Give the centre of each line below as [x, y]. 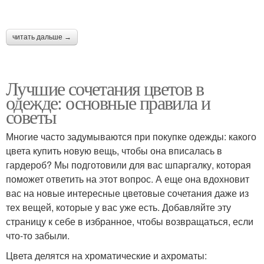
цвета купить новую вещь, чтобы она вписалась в [114, 150]
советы [31, 116]
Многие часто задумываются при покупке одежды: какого [131, 136]
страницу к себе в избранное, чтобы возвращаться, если [130, 221]
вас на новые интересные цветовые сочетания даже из [127, 193]
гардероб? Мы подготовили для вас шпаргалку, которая [128, 164]
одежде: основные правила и [108, 102]
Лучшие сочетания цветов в [105, 88]
